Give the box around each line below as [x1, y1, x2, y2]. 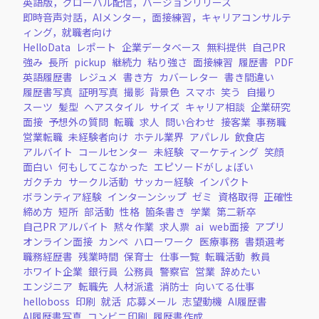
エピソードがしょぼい [154, 159, 253, 174]
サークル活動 [68, 174, 128, 189]
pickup [74, 54, 106, 69]
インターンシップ [108, 189, 187, 204]
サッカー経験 [134, 174, 194, 189]
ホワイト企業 [23, 263, 83, 278]
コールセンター [78, 144, 148, 159]
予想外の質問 [48, 114, 108, 129]
